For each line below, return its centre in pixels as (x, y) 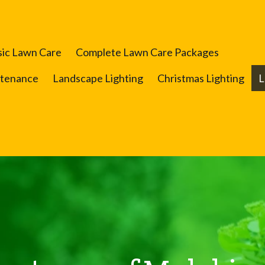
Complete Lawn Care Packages (148, 52)
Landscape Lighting (98, 78)
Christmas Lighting (201, 78)
